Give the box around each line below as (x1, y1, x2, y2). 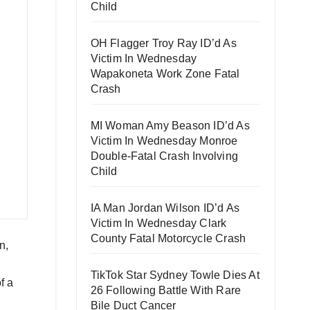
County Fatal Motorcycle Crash (90, 232, 246, 244)
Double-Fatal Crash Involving (90, 150, 239, 162)
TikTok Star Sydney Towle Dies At (90, 269, 259, 281)
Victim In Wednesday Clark (90, 217, 227, 229)
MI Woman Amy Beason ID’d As (90, 120, 250, 131)
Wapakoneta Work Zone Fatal (90, 68, 240, 80)
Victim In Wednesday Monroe (90, 135, 238, 147)
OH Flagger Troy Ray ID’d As (90, 37, 237, 49)
